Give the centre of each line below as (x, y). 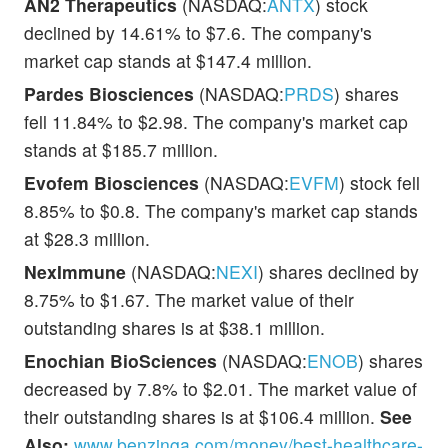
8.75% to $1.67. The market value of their (189, 299)
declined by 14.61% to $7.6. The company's (198, 32)
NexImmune (75, 271)
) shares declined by (338, 271)
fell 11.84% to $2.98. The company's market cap (216, 121)
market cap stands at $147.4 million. (168, 60)
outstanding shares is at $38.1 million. (174, 327)
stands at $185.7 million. (121, 149)
